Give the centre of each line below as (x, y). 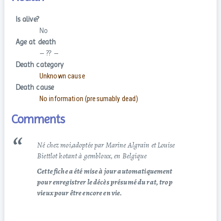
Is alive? (27, 19)
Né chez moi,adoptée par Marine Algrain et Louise (106, 145)
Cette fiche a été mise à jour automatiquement (105, 171)
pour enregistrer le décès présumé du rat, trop (105, 182)
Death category (40, 65)
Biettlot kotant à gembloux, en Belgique (92, 156)
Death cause (35, 88)
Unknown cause (62, 76)
